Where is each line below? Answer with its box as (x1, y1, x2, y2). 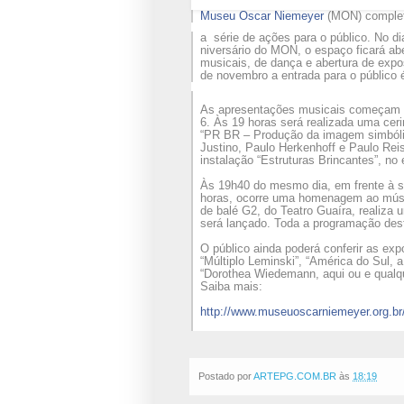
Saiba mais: (200, 280, 262, 294)
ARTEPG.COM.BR (253, 370, 336, 381)
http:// (200, 305, 231, 319)
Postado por (198, 370, 253, 381)
